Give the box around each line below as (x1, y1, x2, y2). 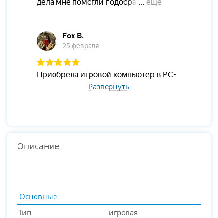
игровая (109, 207, 138, 217)
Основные (19, 191, 57, 201)
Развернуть (89, 81, 129, 91)
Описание (17, 140, 59, 152)
